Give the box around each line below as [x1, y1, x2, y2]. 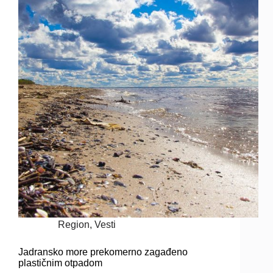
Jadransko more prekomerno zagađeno [18, 246, 188, 257]
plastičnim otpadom [18, 257, 102, 268]
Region [58, 219, 90, 230]
